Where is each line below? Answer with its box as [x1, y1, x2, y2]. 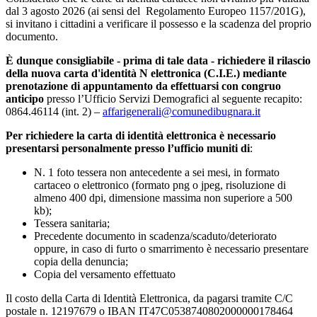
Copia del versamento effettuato [34, 267, 175, 280]
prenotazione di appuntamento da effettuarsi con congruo [6, 79, 281, 92]
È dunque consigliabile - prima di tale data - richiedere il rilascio [6, 54, 311, 67]
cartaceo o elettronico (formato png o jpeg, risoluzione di [34, 178, 286, 191]
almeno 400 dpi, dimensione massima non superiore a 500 [34, 191, 292, 204]
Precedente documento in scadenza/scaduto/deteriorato [34, 229, 277, 242]
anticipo [6, 92, 44, 105]
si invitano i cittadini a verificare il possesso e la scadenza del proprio [6, 17, 311, 30]
